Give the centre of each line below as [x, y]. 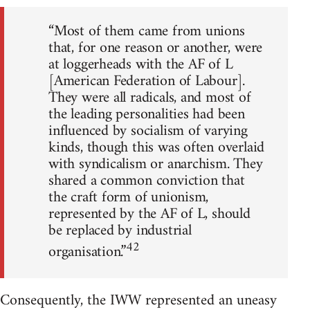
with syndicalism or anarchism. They [156, 165]
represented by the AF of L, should [149, 215]
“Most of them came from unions [147, 32]
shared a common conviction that [147, 181]
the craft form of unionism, [129, 198]
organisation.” [88, 253]
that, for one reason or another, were [156, 48]
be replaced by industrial [120, 231]
